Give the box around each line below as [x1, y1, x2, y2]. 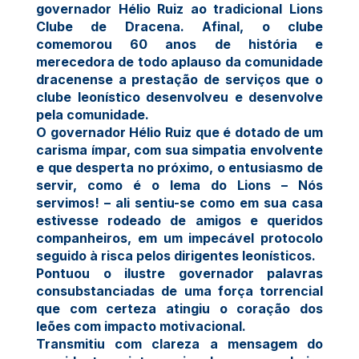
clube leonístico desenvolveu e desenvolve [36, 88, 323, 105]
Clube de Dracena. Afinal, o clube [36, 18, 323, 34]
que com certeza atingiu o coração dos [36, 300, 323, 317]
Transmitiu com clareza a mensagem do [36, 335, 323, 352]
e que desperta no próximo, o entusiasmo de [36, 159, 323, 175]
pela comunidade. [36, 106, 149, 123]
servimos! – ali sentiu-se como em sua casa [36, 194, 323, 211]
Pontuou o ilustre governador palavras [36, 264, 323, 281]
